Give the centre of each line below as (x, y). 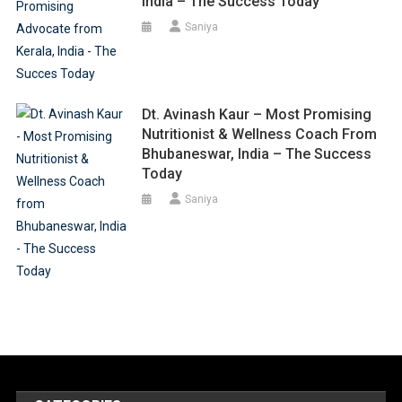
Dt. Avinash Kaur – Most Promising (257, 114)
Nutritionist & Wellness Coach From (260, 134)
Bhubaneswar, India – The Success (257, 153)
